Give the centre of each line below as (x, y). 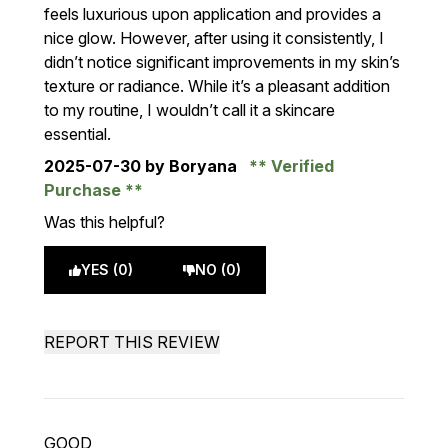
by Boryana (191, 166)
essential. (77, 134)
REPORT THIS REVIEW (132, 342)
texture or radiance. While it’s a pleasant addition (217, 86)
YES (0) (107, 269)
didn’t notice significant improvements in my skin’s (222, 62)
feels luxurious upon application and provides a (212, 14)
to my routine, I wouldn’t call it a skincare (189, 110)
